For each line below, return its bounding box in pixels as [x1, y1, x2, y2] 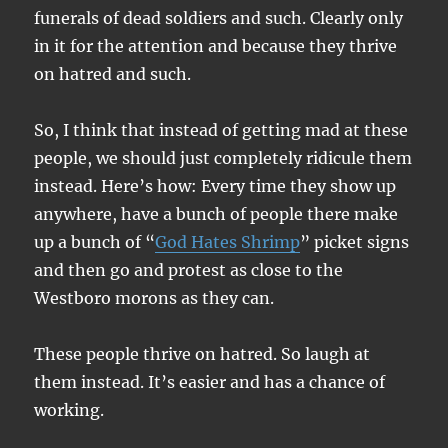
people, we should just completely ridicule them [34, 148, 413, 168]
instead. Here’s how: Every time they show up [34, 176, 397, 196]
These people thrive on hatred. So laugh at [34, 344, 371, 364]
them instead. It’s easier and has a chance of [34, 372, 386, 392]
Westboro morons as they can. [34, 288, 275, 308]
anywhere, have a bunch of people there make [34, 204, 399, 224]
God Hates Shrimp [155, 232, 301, 252]
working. [34, 400, 105, 420]
